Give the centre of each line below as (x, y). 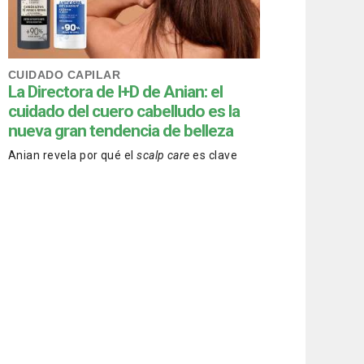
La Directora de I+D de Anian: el (115, 92)
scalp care (163, 156)
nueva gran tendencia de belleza (121, 131)
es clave (214, 156)
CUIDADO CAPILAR (64, 75)
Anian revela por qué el (73, 156)
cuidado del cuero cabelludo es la (124, 112)
